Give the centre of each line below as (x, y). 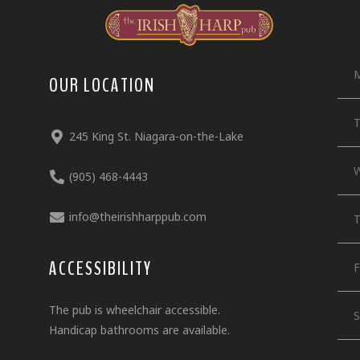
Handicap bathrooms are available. (140, 329)
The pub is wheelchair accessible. (135, 309)
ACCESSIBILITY (101, 268)
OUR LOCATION (102, 85)
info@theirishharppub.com (138, 217)
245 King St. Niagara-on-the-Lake (157, 137)
